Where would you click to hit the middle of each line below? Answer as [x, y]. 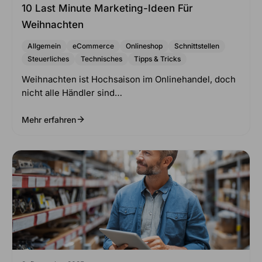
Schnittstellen [197, 46]
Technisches [101, 58]
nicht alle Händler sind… [72, 92]
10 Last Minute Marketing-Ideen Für [107, 8]
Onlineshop [144, 46]
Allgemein [44, 46]
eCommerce [93, 46]
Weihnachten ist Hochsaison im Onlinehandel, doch [129, 79]
